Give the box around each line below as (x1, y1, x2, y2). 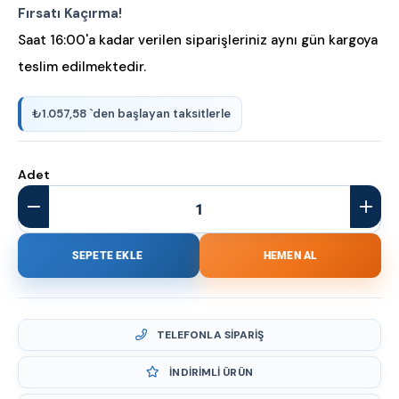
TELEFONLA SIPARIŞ (153, 328, 265, 342)
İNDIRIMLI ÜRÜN (167, 365, 253, 379)
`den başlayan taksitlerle (90, 106, 231, 121)
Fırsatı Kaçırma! (18, 4, 122, 22)
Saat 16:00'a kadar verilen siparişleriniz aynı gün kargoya (18, 31, 378, 49)
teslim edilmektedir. (18, 58, 146, 76)
